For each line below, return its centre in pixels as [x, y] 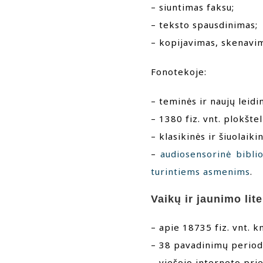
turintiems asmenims [200, 172]
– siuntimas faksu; [193, 7]
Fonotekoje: [179, 72]
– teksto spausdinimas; [204, 25]
